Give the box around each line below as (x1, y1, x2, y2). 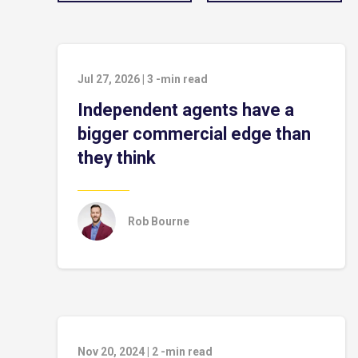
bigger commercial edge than (78, 124, 311, 144)
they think (78, 148, 156, 168)
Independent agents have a (78, 100, 294, 120)
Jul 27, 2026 (78, 73, 140, 86)
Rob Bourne (128, 215, 189, 228)
